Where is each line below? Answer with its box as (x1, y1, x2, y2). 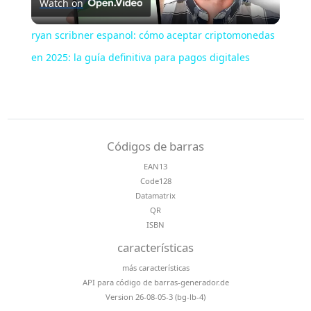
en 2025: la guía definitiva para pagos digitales (31, 50, 250, 64)
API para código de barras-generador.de (82, 276, 229, 287)
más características (121, 262, 190, 273)
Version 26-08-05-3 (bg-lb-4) (106, 291, 205, 302)
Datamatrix (135, 190, 176, 201)
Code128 (140, 175, 171, 186)
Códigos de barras (107, 137, 204, 154)
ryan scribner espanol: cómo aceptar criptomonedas (31, 28, 275, 42)
